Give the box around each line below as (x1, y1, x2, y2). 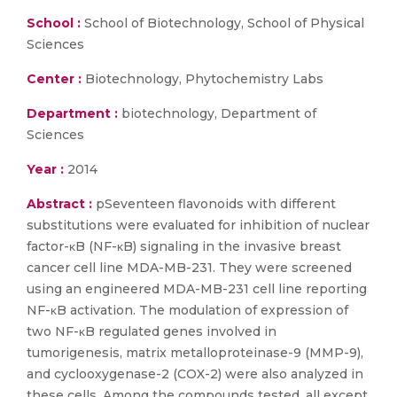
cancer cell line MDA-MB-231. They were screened (27, 260, 352, 276)
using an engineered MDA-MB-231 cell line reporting (27, 281, 367, 297)
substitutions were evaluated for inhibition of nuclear (27, 217, 370, 233)
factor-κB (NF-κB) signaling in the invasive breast (27, 238, 341, 254)
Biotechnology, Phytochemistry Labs (82, 71, 323, 87)
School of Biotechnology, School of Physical (81, 15, 364, 31)
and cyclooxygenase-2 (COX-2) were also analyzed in (27, 366, 363, 382)
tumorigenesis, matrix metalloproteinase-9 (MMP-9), (27, 345, 363, 361)
